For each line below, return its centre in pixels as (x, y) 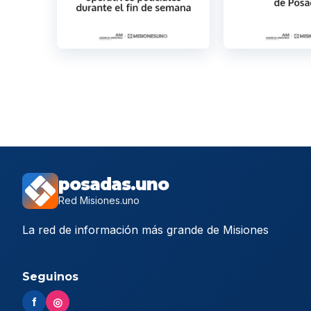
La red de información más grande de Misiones (145, 230)
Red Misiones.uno (99, 201)
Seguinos (50, 277)
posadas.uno (114, 185)
